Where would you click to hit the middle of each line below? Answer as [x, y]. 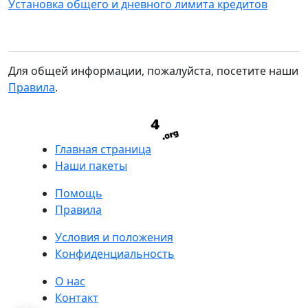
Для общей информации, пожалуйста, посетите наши [153, 71]
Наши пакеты [91, 166]
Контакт [77, 298]
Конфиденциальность [115, 254]
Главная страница [103, 149]
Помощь [79, 193]
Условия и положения [114, 237]
